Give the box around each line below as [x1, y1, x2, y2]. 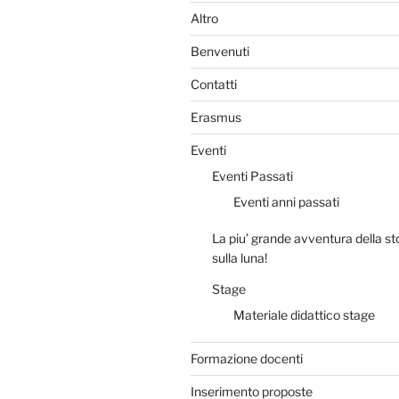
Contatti [191, 76, 237, 92]
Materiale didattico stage [233, 306, 375, 322]
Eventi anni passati [233, 193, 339, 209]
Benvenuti [191, 43, 249, 59]
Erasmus [191, 109, 241, 125]
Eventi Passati [212, 167, 293, 183]
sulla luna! [212, 249, 267, 265]
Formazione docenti [191, 350, 303, 366]
